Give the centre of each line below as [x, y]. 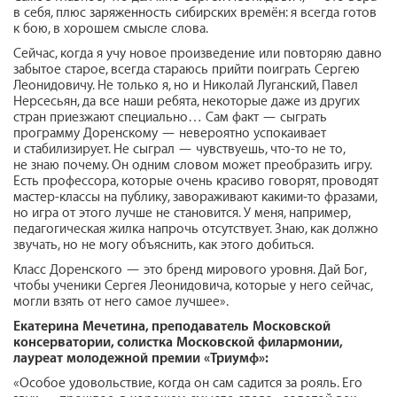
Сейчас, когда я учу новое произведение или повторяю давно [198, 53]
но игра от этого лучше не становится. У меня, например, [182, 213]
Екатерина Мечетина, [82, 326]
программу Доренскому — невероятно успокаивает [170, 133]
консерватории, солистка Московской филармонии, [178, 342]
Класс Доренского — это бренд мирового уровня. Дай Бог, [190, 269]
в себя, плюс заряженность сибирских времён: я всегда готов [195, 12]
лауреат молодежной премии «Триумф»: [141, 358]
